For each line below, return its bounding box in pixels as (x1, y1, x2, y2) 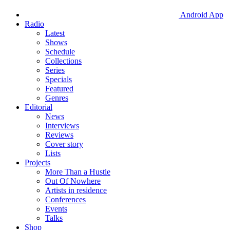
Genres (45, 93, 68, 102)
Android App (179, 10, 223, 19)
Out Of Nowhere (45, 177, 101, 185)
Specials (45, 75, 72, 84)
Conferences (45, 195, 86, 204)
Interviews (45, 121, 79, 130)
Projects (25, 158, 50, 167)
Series (45, 66, 65, 74)
